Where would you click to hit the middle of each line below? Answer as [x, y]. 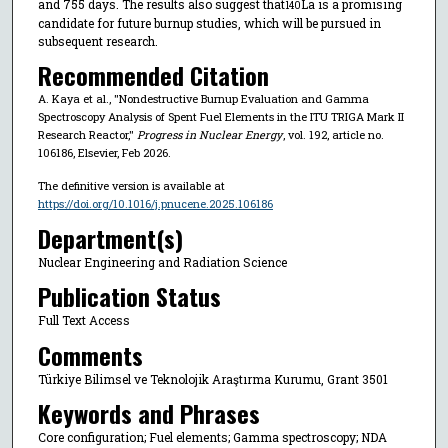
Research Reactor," [87, 135]
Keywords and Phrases [148, 413]
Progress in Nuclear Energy [209, 135]
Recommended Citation [153, 75]
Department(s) [110, 237]
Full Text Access [83, 320]
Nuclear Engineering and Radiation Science [162, 261]
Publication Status [129, 296]
